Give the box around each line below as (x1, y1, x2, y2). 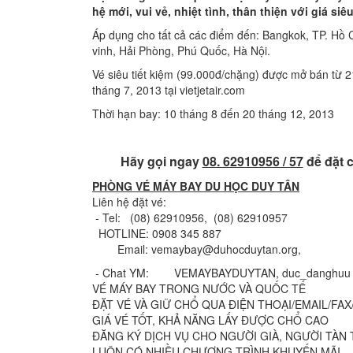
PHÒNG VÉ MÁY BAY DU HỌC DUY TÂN (92, 178, 299, 194)
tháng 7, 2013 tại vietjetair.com (92, 82, 245, 98)
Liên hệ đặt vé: (92, 194, 166, 210)
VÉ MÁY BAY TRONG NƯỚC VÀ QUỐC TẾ (92, 281, 306, 296)
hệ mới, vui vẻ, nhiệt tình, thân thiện (92, 3, 288, 19)
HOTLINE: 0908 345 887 (92, 225, 221, 241)
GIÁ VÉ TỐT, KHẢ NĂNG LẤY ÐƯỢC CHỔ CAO (92, 312, 329, 328)
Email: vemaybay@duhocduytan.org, (92, 241, 301, 257)
